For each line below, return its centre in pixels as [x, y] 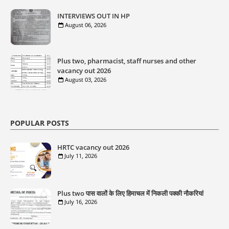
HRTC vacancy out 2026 [93, 147]
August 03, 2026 [86, 79]
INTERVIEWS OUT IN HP [94, 16]
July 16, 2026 [81, 202]
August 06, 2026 [86, 25]
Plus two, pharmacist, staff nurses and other [127, 61]
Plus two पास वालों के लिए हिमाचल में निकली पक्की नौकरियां [130, 193]
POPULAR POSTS [40, 123]
